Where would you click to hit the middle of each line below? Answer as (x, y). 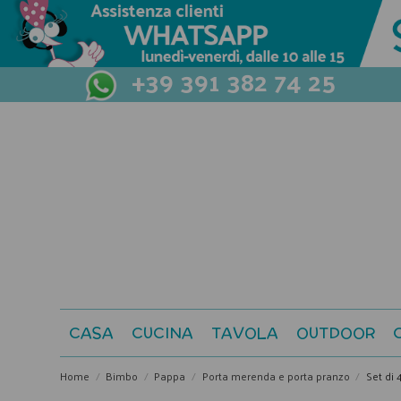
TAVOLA (245, 333)
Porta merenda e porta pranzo (276, 376)
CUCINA (162, 333)
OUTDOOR (336, 333)
